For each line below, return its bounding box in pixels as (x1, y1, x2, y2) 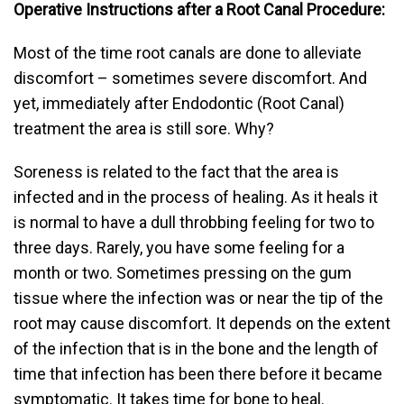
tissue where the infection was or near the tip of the (14, 289, 383, 308)
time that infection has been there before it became (14, 364, 382, 383)
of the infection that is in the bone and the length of (14, 339, 379, 358)
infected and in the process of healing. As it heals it (14, 188, 378, 207)
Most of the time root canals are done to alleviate (14, 43, 362, 62)
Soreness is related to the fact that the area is (14, 162, 339, 181)
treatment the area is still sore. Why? (14, 119, 274, 138)
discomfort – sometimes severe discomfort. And (14, 69, 367, 87)
